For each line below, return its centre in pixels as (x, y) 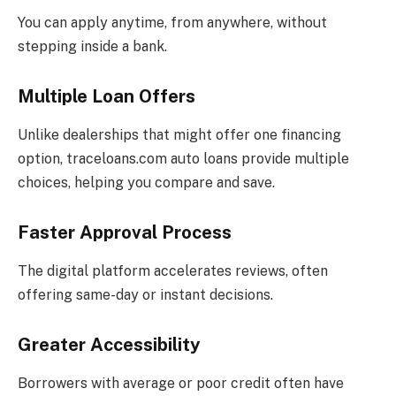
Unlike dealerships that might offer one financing (179, 135)
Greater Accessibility (109, 344)
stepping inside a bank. (92, 47)
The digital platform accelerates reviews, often (173, 271)
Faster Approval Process (125, 232)
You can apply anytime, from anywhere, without (172, 23)
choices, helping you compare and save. (146, 183)
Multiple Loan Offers (107, 96)
